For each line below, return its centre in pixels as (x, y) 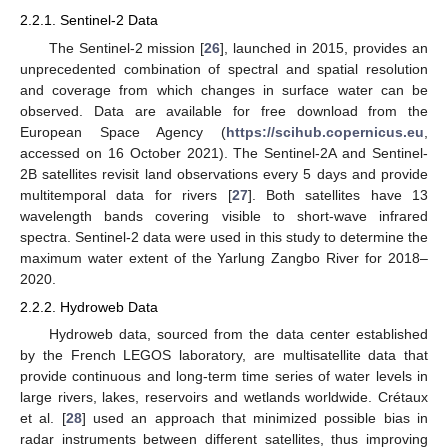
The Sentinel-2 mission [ (126, 47)
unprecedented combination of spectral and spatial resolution (224, 68)
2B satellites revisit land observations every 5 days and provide (224, 173)
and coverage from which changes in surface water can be (224, 89)
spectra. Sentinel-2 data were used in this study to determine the (224, 236)
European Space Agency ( (123, 131)
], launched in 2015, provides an (324, 47)
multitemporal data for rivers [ (126, 194)
